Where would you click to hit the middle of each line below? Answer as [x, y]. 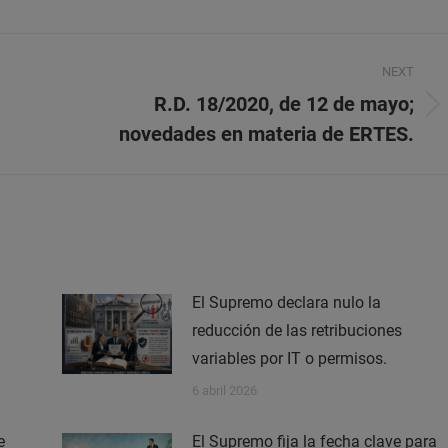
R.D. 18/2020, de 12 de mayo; [284, 104]
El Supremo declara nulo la [286, 303]
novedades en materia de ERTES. [266, 134]
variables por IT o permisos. [289, 359]
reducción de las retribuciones [296, 331]
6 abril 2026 [224, 391]
